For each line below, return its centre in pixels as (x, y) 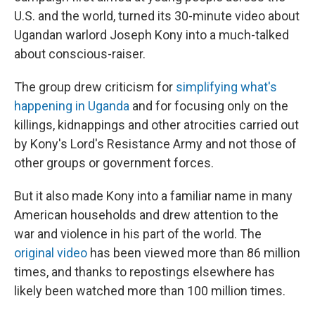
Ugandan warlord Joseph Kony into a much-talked (152, 35)
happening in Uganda (72, 106)
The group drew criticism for (95, 87)
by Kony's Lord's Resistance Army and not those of (155, 144)
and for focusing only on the (209, 106)
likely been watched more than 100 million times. (150, 291)
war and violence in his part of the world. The (138, 234)
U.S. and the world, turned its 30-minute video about (157, 16)
